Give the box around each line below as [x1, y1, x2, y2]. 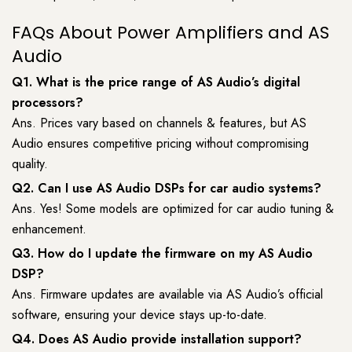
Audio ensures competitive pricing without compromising [12, 134, 309, 153]
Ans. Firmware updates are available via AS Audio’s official [12, 285, 323, 304]
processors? [12, 93, 83, 112]
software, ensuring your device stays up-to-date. [12, 306, 267, 324]
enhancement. [12, 220, 86, 239]
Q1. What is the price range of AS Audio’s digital [12, 73, 300, 92]
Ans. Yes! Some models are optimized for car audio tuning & [12, 200, 334, 218]
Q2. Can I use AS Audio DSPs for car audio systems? [12, 179, 321, 198]
